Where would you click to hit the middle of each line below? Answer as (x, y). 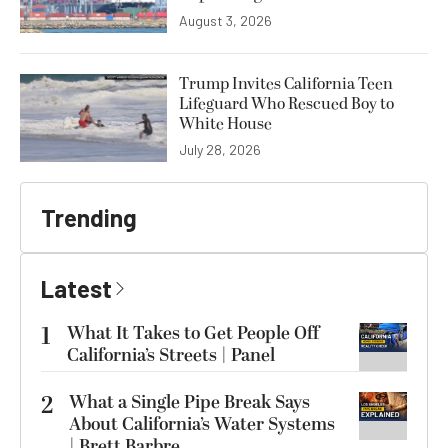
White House (225, 123)
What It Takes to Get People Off (193, 333)
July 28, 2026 (220, 149)
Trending (89, 217)
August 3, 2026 (225, 20)
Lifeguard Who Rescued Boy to (286, 103)
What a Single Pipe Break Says (189, 402)
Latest (76, 288)
